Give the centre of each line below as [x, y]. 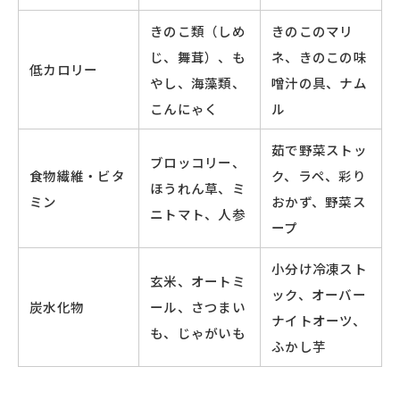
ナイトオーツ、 [319, 321]
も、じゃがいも [198, 333]
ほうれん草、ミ [198, 188]
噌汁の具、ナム [320, 83]
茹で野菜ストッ [320, 150]
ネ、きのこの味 [320, 57]
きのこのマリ [312, 31]
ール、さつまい [198, 307]
